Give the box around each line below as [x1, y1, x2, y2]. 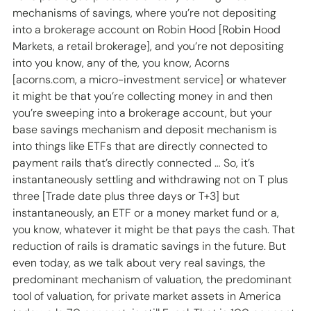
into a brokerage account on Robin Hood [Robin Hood [12, 22, 283, 37]
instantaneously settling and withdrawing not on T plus [12, 172, 291, 187]
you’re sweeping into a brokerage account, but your [12, 106, 275, 121]
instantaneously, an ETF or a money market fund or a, [12, 205, 282, 221]
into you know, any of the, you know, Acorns [12, 56, 233, 71]
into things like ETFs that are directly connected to [12, 139, 270, 154]
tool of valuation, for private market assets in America [12, 289, 284, 304]
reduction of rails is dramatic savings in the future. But [12, 239, 289, 254]
